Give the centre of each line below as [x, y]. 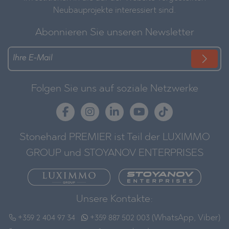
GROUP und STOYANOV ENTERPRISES [114, 153]
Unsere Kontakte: [114, 200]
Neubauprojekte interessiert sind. [114, 10]
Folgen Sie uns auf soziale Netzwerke [114, 89]
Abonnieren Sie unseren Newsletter [114, 32]
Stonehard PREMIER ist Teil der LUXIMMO [114, 137]
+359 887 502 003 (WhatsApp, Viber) [155, 219]
